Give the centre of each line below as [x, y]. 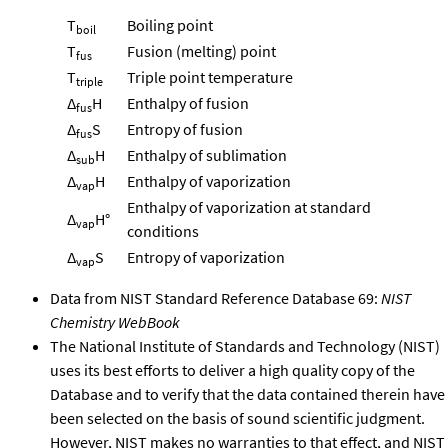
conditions [163, 230]
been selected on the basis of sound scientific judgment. [237, 417]
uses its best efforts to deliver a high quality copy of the [232, 369]
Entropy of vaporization [206, 256]
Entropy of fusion [185, 128]
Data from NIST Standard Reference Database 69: [215, 297]
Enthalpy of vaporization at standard [249, 206]
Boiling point [170, 24]
